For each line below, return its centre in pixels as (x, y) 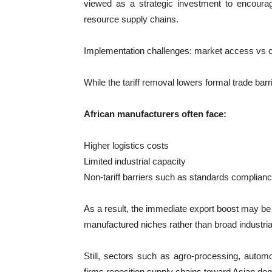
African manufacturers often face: (155, 114)
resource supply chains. (131, 19)
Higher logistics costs (126, 146)
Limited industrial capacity (135, 161)
